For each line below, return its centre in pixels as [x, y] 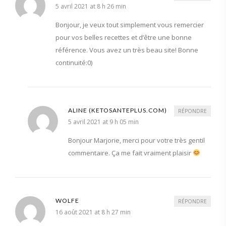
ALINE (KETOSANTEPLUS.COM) [118, 110]
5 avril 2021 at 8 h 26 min [91, 6]
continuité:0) [74, 62]
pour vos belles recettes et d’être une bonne [124, 37]
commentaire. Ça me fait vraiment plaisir [130, 153]
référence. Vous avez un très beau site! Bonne [127, 50]
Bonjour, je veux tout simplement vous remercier [130, 24]
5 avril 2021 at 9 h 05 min [103, 122]
